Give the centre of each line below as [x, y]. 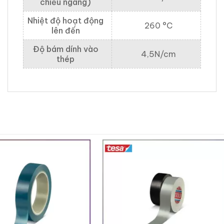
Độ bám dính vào [65, 49]
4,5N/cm [158, 54]
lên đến [65, 31]
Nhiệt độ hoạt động [65, 21]
